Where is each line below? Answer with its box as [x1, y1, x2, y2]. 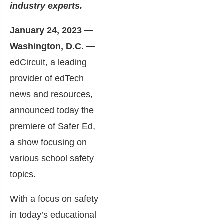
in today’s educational [10, 209, 96, 220]
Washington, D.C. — [10, 41, 98, 51]
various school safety [10, 153, 94, 163]
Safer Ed [58, 121, 93, 131]
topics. [10, 169, 36, 179]
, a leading [45, 57, 87, 67]
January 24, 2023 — [10, 25, 93, 35]
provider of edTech [10, 73, 84, 83]
